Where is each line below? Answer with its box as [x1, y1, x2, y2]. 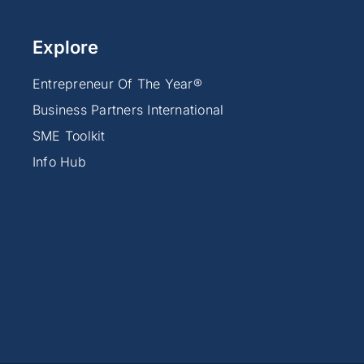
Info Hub [32, 154, 86, 171]
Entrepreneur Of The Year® [32, 76, 202, 93]
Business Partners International [32, 102, 224, 119]
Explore [32, 37, 98, 58]
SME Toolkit [32, 128, 106, 145]
